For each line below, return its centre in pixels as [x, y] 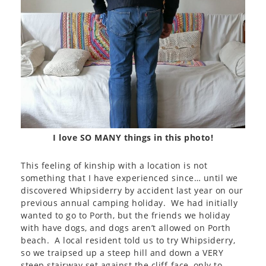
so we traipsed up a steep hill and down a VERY [122, 252]
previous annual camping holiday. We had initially [129, 202]
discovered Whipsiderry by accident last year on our [132, 190]
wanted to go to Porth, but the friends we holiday [126, 215]
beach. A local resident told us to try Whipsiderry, [128, 240]
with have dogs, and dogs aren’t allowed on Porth [126, 227]
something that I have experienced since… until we [129, 178]
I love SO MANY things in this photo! [133, 137]
